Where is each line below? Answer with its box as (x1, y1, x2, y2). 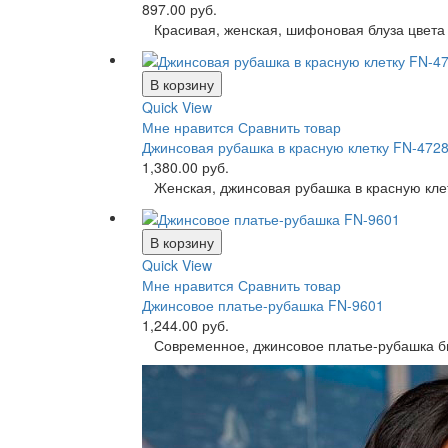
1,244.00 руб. (142, 315, 229, 336)
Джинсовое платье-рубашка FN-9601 (142, 295, 384, 316)
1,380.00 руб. (142, 156, 229, 177)
